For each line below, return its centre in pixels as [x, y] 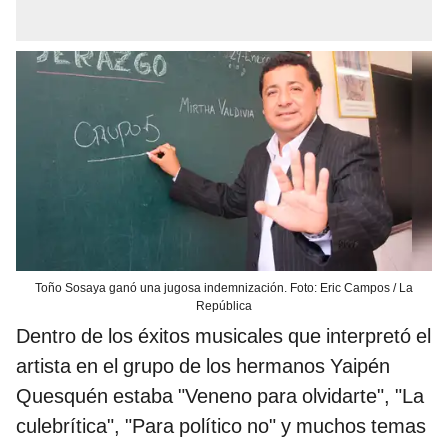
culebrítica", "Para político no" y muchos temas [221, 426]
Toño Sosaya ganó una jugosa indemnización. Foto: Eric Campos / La [224, 288]
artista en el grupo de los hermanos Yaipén [203, 366]
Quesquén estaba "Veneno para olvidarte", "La [220, 396]
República [224, 306]
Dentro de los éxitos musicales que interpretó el [223, 336]
